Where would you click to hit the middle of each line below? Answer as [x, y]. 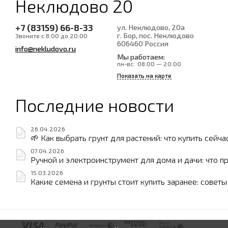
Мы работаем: [141, 56]
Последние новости [95, 105]
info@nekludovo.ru [46, 48]
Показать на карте [144, 75]
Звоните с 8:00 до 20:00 [51, 36]
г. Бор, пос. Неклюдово [155, 35]
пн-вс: [126, 64]
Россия [156, 43]
